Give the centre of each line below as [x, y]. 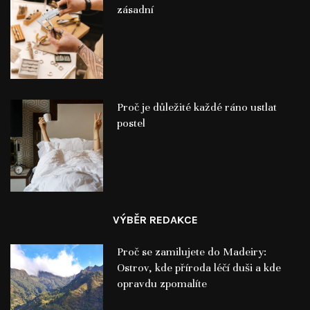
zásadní [135, 9]
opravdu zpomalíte [162, 284]
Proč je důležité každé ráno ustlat [197, 107]
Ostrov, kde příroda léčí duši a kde [199, 268]
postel [131, 123]
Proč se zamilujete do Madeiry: [191, 252]
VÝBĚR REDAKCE [155, 220]
